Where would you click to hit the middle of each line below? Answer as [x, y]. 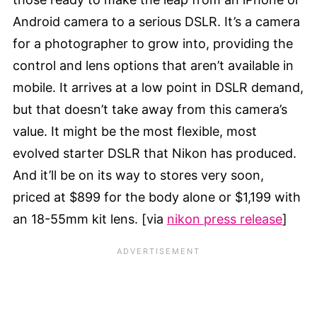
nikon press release [225, 219]
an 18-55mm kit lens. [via [90, 219]
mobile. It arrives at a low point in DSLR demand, [158, 88]
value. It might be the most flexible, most [135, 132]
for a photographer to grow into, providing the [153, 44]
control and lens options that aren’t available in [153, 66]
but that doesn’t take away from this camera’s [150, 110]
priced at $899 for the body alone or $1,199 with [157, 197]
